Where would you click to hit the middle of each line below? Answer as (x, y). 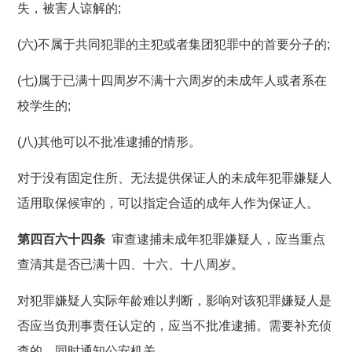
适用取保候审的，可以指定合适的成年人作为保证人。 (169, 203)
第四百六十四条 (62, 239)
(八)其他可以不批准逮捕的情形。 (110, 141)
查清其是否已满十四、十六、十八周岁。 (131, 264)
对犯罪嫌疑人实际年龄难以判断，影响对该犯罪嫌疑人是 (175, 300)
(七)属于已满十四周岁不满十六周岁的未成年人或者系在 (172, 80)
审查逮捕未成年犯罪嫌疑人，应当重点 (216, 239)
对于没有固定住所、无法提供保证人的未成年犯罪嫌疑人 (175, 178)
